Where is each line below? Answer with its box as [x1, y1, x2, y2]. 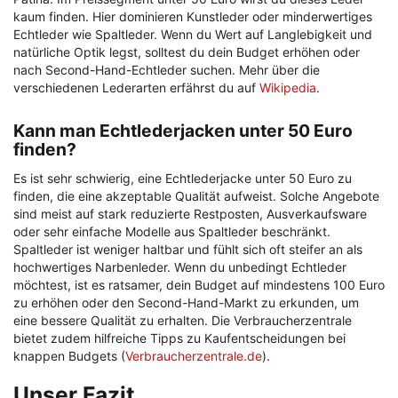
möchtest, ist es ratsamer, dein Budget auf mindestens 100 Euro [13, 277, 385, 293]
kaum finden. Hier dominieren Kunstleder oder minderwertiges [13, 9, 372, 25]
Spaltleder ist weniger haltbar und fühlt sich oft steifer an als [13, 242, 362, 258]
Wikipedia [259, 80, 316, 96]
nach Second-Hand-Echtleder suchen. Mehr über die [13, 62, 320, 78]
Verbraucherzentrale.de [125, 348, 262, 364]
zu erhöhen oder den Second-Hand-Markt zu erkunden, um [13, 295, 359, 311]
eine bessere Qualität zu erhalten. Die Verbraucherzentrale [13, 313, 352, 329]
